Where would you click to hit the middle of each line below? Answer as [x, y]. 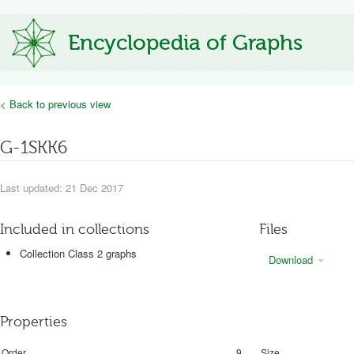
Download [292, 260]
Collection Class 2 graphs [78, 253]
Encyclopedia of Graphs [185, 43]
